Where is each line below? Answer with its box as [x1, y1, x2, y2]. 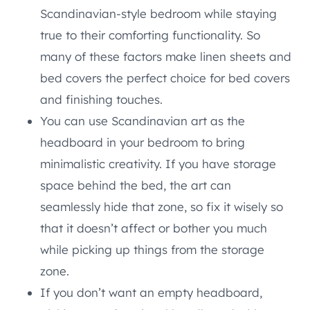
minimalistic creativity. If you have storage [40, 156, 276, 171]
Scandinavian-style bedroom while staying [40, 6, 277, 21]
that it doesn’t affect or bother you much [40, 220, 267, 235]
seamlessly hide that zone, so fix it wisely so [40, 199, 283, 214]
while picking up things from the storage [40, 241, 264, 257]
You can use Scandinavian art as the [40, 113, 245, 128]
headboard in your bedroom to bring [40, 134, 245, 149]
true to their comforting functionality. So [40, 27, 260, 42]
